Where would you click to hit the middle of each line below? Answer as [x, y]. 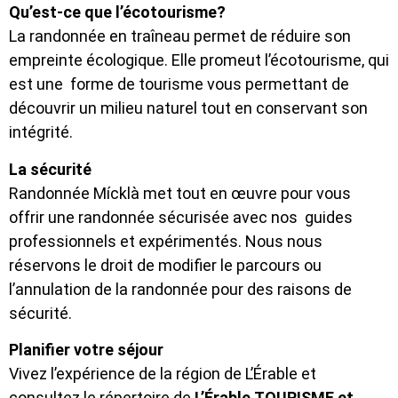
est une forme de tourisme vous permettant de [179, 84]
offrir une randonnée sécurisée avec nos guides [181, 217]
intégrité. [43, 132]
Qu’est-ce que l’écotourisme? [117, 12]
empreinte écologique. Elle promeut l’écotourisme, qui [199, 60]
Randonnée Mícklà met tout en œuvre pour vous [180, 193]
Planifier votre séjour [86, 349]
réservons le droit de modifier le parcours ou [165, 265]
